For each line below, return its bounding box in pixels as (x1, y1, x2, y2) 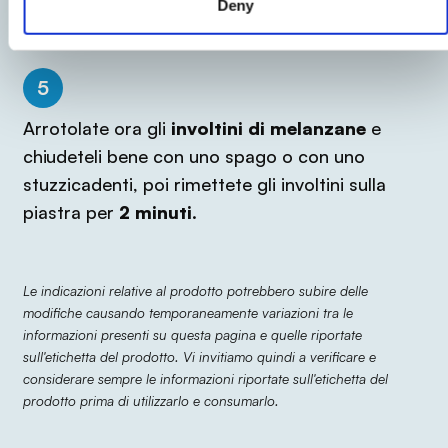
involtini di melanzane (170, 117, 366, 140)
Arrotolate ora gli (22, 117, 171, 140)
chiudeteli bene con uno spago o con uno (22, 145, 365, 168)
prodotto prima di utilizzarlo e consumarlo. (22, 392, 279, 410)
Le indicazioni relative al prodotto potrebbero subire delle (22, 282, 368, 300)
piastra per (22, 201, 119, 224)
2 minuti (118, 201, 192, 224)
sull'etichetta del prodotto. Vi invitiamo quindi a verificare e (22, 348, 376, 366)
